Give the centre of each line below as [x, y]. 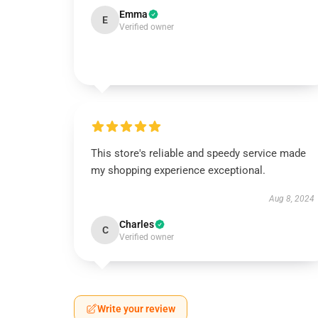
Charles [137, 224]
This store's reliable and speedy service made [198, 153]
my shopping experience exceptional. [178, 170]
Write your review [136, 309]
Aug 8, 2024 [291, 199]
